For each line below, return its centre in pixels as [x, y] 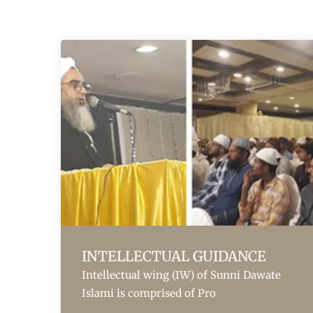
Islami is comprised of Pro [149, 293]
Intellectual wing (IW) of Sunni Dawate [181, 275]
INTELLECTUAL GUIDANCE [174, 256]
